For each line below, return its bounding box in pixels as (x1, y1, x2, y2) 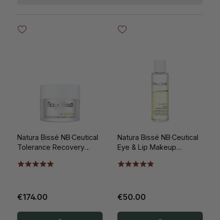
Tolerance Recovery (17, 143, 84, 152)
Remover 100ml (117, 153, 169, 162)
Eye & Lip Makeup (117, 143, 176, 152)
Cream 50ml (17, 153, 58, 162)
